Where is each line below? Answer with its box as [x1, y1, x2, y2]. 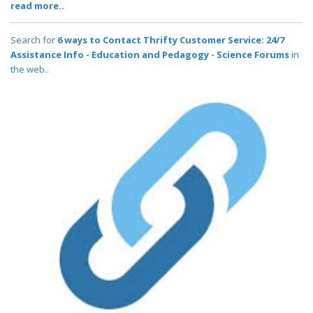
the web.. [10, 63, 49, 76]
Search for [10, 34, 57, 47]
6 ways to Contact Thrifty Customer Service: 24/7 [57, 34, 284, 47]
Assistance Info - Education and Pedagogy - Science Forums [10, 48, 289, 61]
